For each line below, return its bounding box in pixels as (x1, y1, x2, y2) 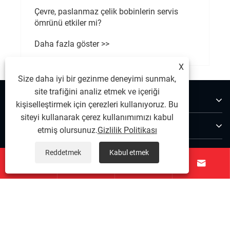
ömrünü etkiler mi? (34, 17, 102, 28)
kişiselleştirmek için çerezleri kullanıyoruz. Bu (16, 100, 179, 109)
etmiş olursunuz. (37, 125, 98, 135)
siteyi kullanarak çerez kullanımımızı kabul (21, 112, 174, 122)
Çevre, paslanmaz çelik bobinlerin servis (34, 6, 178, 16)
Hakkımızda (8, 93, 62, 106)
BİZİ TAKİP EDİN (8, 171, 83, 184)
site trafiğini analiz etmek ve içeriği (34, 87, 160, 97)
